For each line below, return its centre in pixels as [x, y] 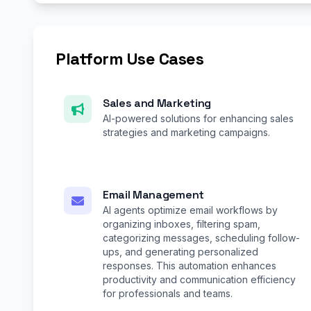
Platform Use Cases [130, 59]
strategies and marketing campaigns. [186, 133]
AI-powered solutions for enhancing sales [198, 119]
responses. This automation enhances [190, 266]
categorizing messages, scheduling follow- [201, 238]
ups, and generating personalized [180, 252]
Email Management [153, 195]
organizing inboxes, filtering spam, [182, 224]
